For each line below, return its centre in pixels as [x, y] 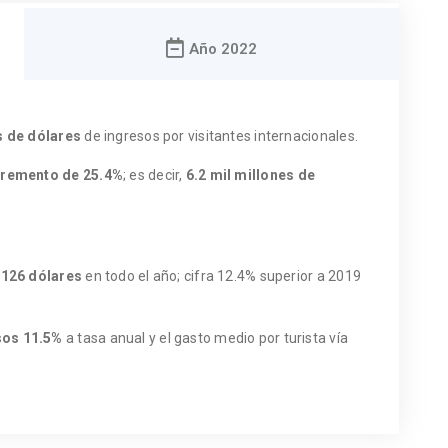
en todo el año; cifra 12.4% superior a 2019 [221, 275]
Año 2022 [223, 48]
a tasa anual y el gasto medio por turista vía [205, 337]
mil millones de [262, 174]
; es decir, [154, 174]
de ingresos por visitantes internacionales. [219, 135]
